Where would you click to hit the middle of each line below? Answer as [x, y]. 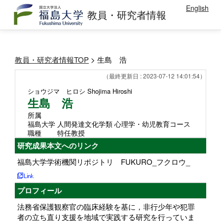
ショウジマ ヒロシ [56, 91]
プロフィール [39, 190]
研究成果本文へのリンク [58, 146]
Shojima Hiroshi [110, 91]
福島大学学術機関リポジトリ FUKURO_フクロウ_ [104, 162]
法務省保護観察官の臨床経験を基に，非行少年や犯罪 [106, 206]
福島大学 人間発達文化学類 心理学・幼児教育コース [109, 124]
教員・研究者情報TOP [52, 59]
